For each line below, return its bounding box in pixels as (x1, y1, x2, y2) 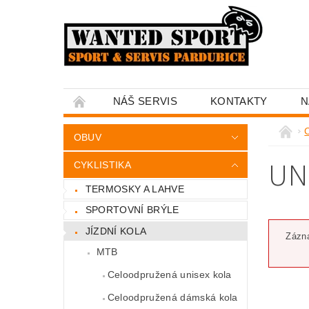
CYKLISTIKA (73, 159, 131, 170)
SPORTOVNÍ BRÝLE (85, 204, 179, 216)
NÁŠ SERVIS (112, 95, 177, 107)
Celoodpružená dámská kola (107, 291, 238, 303)
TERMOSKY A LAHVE (85, 183, 184, 195)
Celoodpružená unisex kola (107, 268, 232, 280)
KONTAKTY (210, 95, 268, 107)
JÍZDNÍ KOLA (85, 225, 147, 237)
